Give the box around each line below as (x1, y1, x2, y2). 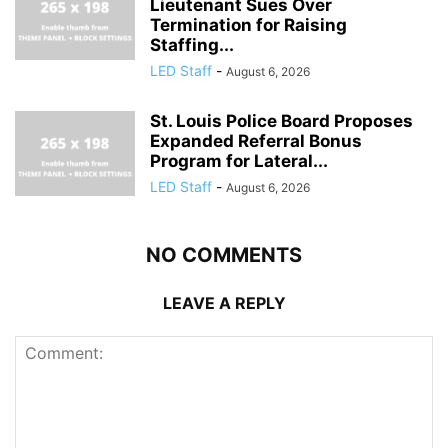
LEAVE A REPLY (162, 293, 286, 314)
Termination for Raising (150, 15, 347, 36)
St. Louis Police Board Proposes (150, 111, 413, 132)
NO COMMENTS (146, 243, 302, 268)
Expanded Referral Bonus (150, 131, 362, 152)
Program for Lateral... (150, 151, 328, 172)
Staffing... (150, 35, 234, 56)
